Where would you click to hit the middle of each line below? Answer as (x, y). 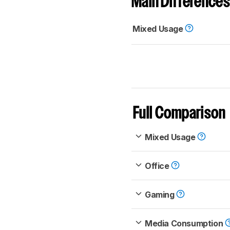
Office (158, 166)
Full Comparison (179, 113)
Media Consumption (185, 223)
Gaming (161, 194)
